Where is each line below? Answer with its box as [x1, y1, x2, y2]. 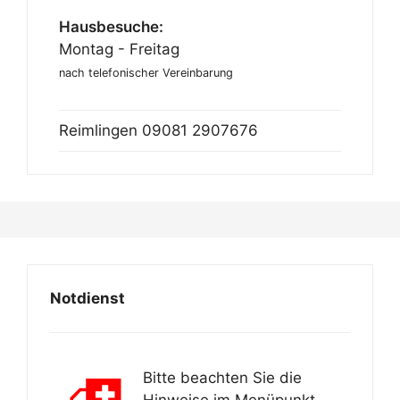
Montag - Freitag [59, 39, 179, 58]
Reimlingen [59, 121, 142, 139]
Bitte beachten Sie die [142, 369, 302, 387]
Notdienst [50, 288, 125, 307]
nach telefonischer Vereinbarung [59, 65, 233, 79]
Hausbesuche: [59, 17, 163, 36]
